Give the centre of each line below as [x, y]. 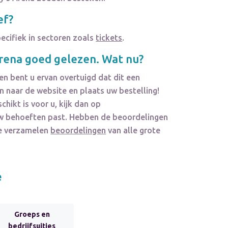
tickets [109, 38]
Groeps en [32, 215]
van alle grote [133, 131]
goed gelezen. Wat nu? [83, 59]
